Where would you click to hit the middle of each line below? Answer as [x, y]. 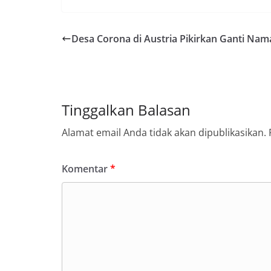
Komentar [86, 168]
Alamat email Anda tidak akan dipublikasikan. [164, 132]
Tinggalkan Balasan [126, 109]
